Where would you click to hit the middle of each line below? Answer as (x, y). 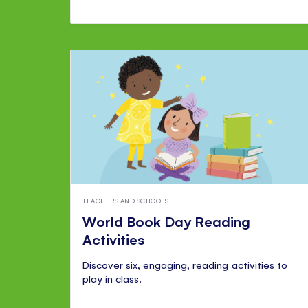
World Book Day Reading (167, 221)
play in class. (112, 278)
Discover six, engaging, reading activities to (185, 265)
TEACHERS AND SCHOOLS (126, 200)
